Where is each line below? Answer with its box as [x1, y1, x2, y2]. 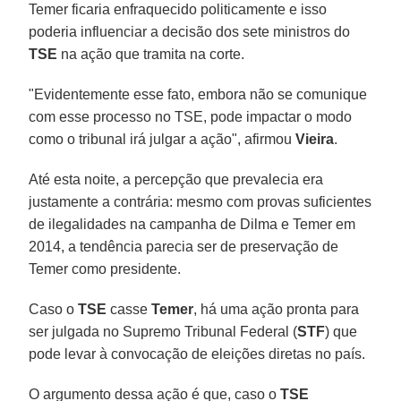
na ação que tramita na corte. [57, 46, 245, 62]
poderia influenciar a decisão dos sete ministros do [29, 23, 351, 39]
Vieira [295, 131, 335, 147]
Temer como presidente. [29, 260, 182, 277]
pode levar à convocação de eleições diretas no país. [29, 346, 366, 362]
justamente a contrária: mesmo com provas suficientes [29, 193, 372, 209]
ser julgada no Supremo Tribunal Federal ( [29, 323, 298, 339]
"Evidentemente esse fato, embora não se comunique [29, 86, 368, 102]
